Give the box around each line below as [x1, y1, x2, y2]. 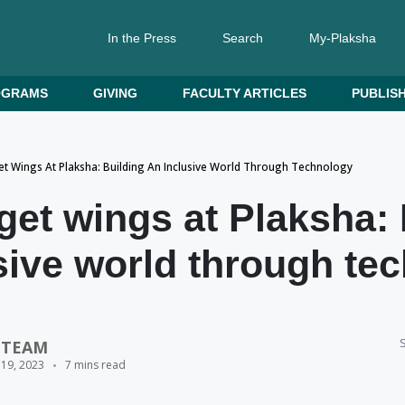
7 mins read [65, 357, 126, 373]
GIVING [92, 86, 137, 100]
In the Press [108, 31, 176, 45]
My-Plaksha [309, 31, 376, 45]
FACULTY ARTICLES [182, 86, 306, 100]
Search [222, 31, 263, 45]
